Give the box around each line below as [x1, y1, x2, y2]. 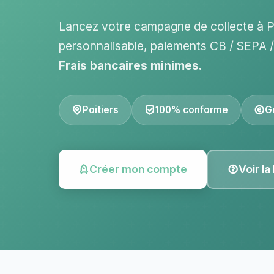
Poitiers [83, 104, 119, 116]
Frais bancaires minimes [59, 58, 199, 73]
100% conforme [155, 104, 228, 116]
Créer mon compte [89, 163, 187, 176]
